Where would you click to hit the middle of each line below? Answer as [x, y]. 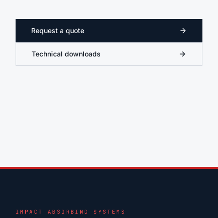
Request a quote [58, 30]
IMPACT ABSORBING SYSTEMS [71, 212]
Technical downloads [66, 54]
